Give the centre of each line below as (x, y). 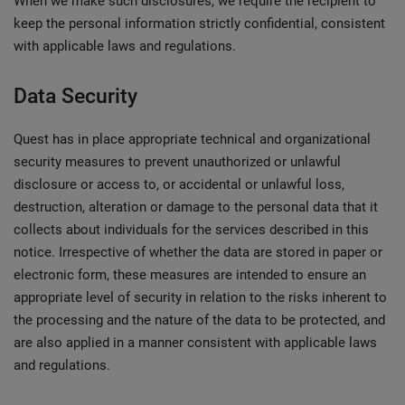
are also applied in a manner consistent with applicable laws (195, 343)
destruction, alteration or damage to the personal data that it (196, 207)
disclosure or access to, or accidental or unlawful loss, (179, 184)
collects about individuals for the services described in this (191, 230)
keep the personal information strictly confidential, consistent (199, 24)
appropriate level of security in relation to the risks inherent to (200, 297)
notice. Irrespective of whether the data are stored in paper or (198, 252)
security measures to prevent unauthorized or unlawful (177, 162)
